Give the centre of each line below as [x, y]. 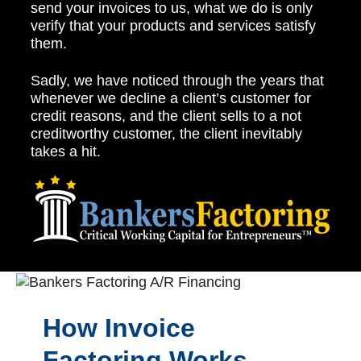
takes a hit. [66, 152]
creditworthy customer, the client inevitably [166, 134]
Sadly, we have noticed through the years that [177, 81]
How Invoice [118, 328]
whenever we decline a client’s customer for [171, 99]
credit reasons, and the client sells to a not [166, 116]
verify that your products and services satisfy [173, 26]
